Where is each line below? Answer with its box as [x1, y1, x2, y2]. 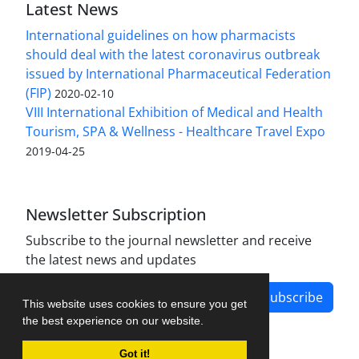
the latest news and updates [26, 250, 196, 268]
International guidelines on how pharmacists [26, 26, 296, 44]
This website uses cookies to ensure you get [22, 296, 247, 310]
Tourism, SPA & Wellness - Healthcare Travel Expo [26, 122, 325, 140]
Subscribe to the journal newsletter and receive [26, 231, 312, 249]
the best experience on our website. [22, 313, 207, 327]
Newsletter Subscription [26, 203, 206, 225]
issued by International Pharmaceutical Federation [26, 64, 331, 83]
